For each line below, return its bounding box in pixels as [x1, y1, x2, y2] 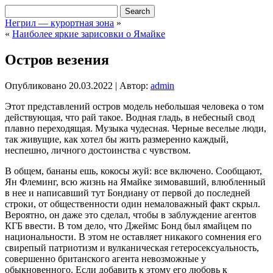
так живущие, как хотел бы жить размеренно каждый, [5, 133, 229, 144]
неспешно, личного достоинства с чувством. [5, 144, 191, 155]
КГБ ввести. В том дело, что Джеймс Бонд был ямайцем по [5, 220, 252, 231]
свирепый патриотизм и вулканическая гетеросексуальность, [5, 242, 259, 253]
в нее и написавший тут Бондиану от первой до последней [5, 187, 250, 198]
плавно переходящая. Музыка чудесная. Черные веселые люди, [5, 122, 266, 133]
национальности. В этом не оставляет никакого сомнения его [5, 231, 261, 242]
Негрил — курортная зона [5, 18, 114, 28]
